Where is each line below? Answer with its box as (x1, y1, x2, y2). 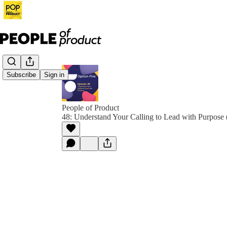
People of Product (62, 103, 119, 112)
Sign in (44, 71, 64, 79)
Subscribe (7, 71, 36, 79)
